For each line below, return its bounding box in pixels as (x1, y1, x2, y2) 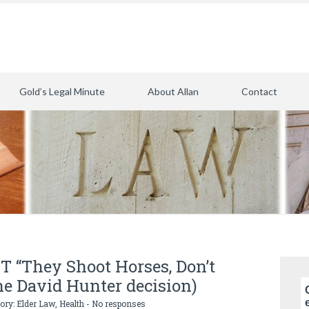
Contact (241, 86, 277, 97)
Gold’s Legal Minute (19, 86, 105, 97)
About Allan (148, 86, 199, 97)
